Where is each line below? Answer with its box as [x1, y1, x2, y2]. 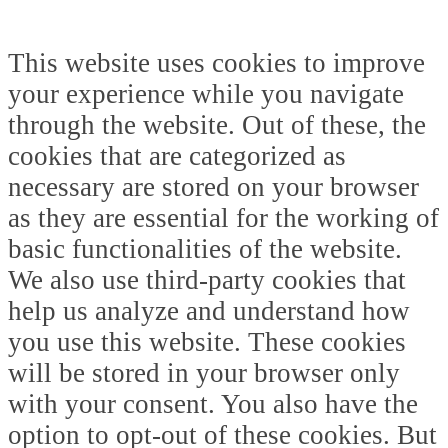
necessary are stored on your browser [8, 172, 419, 203]
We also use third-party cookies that [8, 265, 406, 296]
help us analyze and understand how [8, 296, 410, 327]
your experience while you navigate [8, 79, 404, 110]
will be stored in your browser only [8, 358, 400, 389]
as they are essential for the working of [8, 203, 439, 234]
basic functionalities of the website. [8, 234, 402, 265]
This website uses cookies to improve [8, 48, 425, 79]
